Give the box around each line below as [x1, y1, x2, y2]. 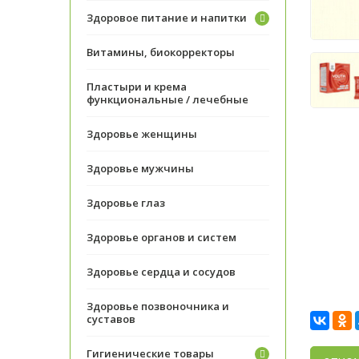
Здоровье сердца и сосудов [87, 264, 236, 279]
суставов [87, 312, 135, 326]
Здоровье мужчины [87, 161, 194, 175]
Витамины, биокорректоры [87, 45, 235, 59]
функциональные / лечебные [87, 92, 248, 107]
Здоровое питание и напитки [87, 10, 247, 25]
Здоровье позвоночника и [87, 299, 229, 313]
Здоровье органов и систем [87, 230, 236, 244]
